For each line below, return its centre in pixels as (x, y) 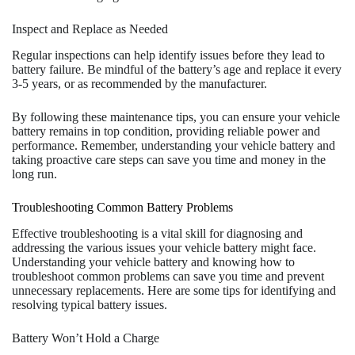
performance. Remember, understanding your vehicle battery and (174, 145)
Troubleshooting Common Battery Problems (122, 207)
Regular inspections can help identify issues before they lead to (168, 55)
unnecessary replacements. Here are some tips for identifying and (174, 290)
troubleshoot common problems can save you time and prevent (168, 276)
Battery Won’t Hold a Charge (86, 338)
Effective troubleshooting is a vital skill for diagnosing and (157, 233)
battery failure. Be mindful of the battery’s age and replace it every (177, 69)
